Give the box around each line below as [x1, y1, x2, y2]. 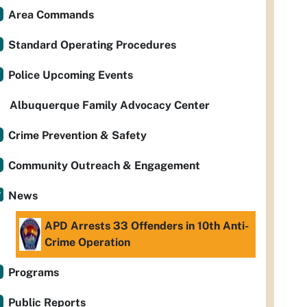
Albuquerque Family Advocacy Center [10, 99, 210, 112]
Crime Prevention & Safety [8, 129, 147, 142]
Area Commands [8, 8, 94, 21]
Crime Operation [45, 236, 130, 249]
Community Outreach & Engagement [8, 159, 200, 172]
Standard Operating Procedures [8, 38, 176, 51]
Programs [8, 266, 59, 279]
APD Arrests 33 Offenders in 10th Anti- [45, 219, 249, 232]
